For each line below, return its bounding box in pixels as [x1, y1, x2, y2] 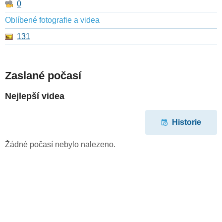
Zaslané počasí [5, 69, 81, 82]
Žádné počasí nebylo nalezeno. [5, 140, 115, 149]
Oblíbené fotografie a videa [5, 16, 100, 25]
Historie [172, 118, 201, 127]
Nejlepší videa [5, 91, 64, 102]
